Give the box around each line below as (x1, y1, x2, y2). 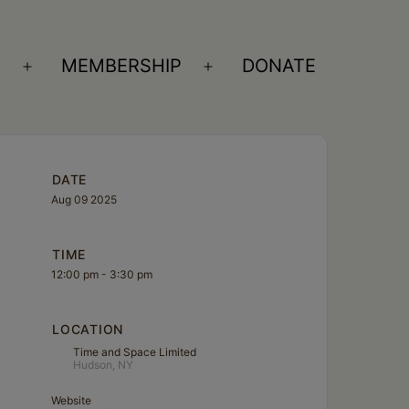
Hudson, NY (73, 357, 134, 372)
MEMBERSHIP (61, 55, 183, 78)
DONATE (242, 55, 317, 78)
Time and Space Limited (73, 344, 197, 359)
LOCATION (52, 320, 123, 337)
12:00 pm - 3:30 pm (51, 267, 153, 281)
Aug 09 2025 (51, 192, 118, 206)
